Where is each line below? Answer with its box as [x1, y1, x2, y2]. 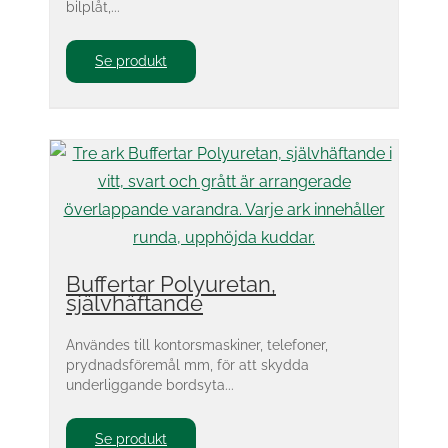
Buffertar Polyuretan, [66, 271, 276, 297]
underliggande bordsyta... [66, 376, 234, 393]
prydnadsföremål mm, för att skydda [66, 356, 309, 373]
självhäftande [66, 290, 203, 316]
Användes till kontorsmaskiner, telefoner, [66, 336, 328, 353]
